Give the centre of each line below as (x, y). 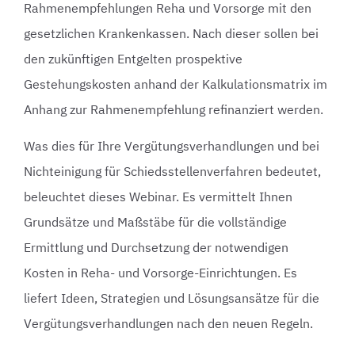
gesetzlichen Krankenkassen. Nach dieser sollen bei (171, 33)
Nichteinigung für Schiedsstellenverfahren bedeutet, (172, 172)
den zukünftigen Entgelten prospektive (133, 58)
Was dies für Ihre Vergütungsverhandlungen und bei (172, 146)
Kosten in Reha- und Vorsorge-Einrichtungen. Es (160, 273)
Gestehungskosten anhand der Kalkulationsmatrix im (176, 84)
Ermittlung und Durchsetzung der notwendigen (156, 248)
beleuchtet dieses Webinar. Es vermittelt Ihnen (158, 197)
